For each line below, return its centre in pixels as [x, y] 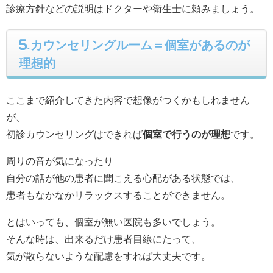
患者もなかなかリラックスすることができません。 [118, 195]
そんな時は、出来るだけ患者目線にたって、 [104, 239]
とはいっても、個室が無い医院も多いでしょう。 [113, 222]
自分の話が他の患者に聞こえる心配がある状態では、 [123, 178]
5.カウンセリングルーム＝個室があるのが [134, 45]
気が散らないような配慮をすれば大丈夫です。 [108, 256]
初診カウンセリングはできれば [74, 134]
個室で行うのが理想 [186, 134]
